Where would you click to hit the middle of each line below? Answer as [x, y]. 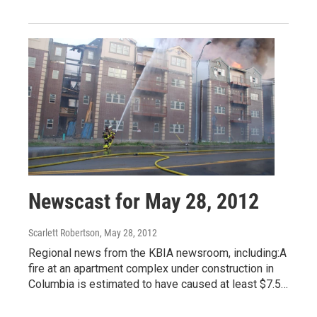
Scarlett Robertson [64, 233]
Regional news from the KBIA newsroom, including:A [157, 253]
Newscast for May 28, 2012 [144, 201]
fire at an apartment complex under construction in [151, 269]
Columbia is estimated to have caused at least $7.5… [158, 284]
